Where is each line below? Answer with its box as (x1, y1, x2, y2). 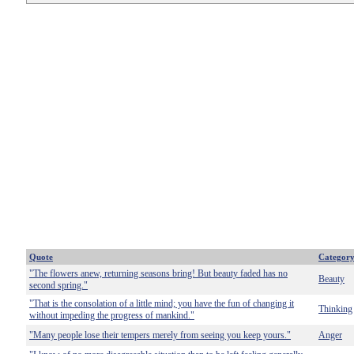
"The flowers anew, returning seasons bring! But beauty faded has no (29, 268, 288, 279)
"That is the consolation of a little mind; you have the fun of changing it (29, 298, 294, 309)
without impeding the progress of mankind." (29, 310, 194, 321)
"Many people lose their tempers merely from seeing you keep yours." (29, 330, 291, 341)
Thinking (318, 303, 352, 314)
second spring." (29, 280, 88, 291)
